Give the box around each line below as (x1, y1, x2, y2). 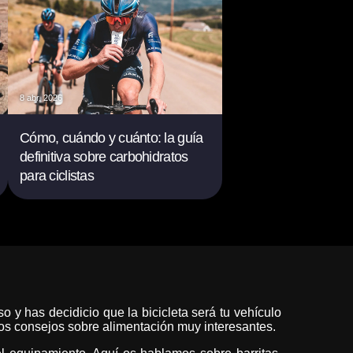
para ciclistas (20, 168, 94, 184)
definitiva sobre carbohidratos (20, 149, 188, 165)
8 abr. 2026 (20, 93, 63, 102)
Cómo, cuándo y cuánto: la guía (20, 130, 203, 146)
